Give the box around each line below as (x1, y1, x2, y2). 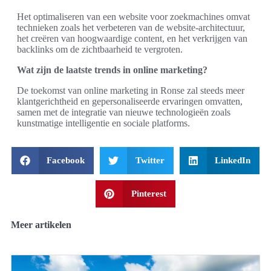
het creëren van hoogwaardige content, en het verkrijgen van (17, 33, 247, 44)
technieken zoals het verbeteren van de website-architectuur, (17, 22, 245, 33)
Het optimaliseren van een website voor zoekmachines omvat (17, 11, 250, 22)
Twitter (135, 155, 165, 165)
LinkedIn (215, 155, 251, 165)
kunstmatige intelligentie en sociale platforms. (17, 117, 190, 128)
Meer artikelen (11, 219, 71, 230)
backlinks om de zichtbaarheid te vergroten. (17, 44, 183, 54)
